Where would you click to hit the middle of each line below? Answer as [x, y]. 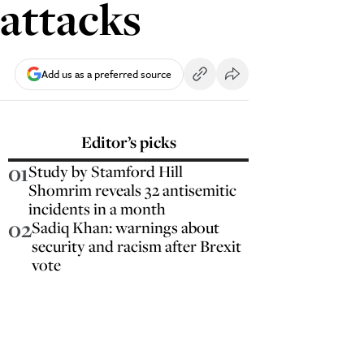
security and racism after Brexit [137, 246]
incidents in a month [97, 208]
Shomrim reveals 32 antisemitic [133, 190]
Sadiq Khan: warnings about [126, 227]
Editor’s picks [128, 142]
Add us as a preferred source [106, 74]
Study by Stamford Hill [106, 171]
